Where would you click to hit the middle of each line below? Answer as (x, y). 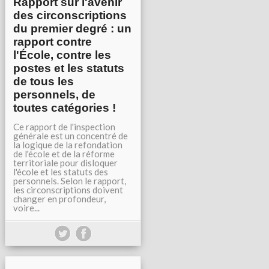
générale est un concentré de (71, 136)
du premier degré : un (72, 29)
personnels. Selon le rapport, (70, 181)
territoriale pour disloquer (65, 163)
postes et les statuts (69, 68)
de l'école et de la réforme (64, 154)
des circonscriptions (70, 15)
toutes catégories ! (65, 108)
